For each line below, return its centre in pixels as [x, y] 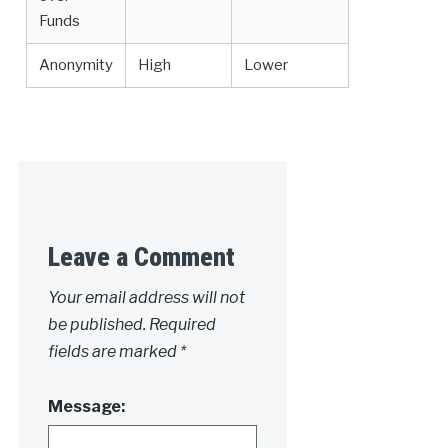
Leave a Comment [141, 256]
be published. [96, 324]
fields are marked [113, 351]
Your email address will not [146, 297]
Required [182, 324]
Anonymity [75, 65]
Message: [86, 406]
